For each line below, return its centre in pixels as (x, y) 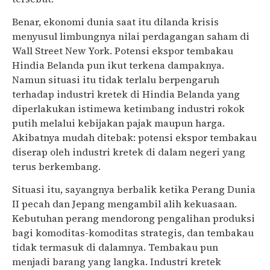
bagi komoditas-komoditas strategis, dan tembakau (133, 233)
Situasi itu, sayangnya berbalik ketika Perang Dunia (134, 190)
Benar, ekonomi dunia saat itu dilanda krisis (115, 22)
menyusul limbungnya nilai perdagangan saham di (131, 36)
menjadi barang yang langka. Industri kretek (117, 262)
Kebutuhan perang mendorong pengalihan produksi (133, 218)
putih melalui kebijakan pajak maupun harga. (118, 123)
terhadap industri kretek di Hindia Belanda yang (126, 94)
